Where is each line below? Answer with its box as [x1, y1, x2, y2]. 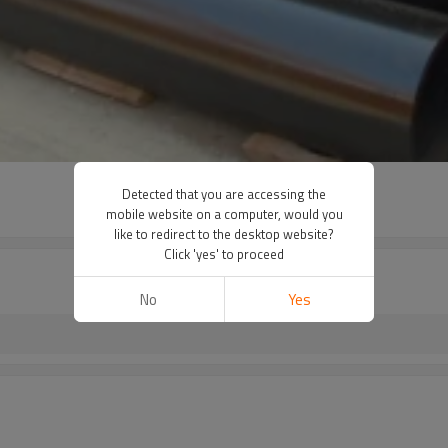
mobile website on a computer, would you [105, 203, 343, 224]
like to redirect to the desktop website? [114, 223, 334, 244]
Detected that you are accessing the [122, 183, 326, 204]
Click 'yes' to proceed [164, 243, 284, 264]
